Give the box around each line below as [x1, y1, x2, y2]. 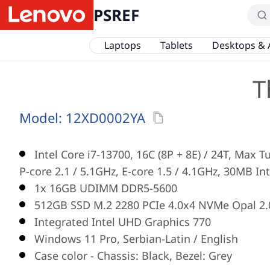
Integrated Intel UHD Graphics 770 [34, 215, 211, 229]
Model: [19, 108, 66, 127]
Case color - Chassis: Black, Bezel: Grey [34, 248, 232, 263]
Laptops [104, 38, 141, 52]
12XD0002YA [66, 108, 145, 127]
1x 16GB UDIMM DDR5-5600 [34, 181, 177, 195]
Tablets [160, 38, 193, 52]
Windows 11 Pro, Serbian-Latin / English [34, 231, 238, 246]
